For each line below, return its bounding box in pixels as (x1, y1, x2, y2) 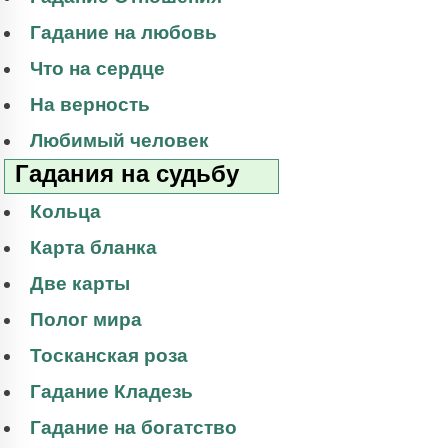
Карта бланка (30, 237, 157, 259)
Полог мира (30, 309, 142, 331)
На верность (30, 94, 150, 116)
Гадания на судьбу (15, 160, 239, 188)
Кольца (30, 201, 101, 223)
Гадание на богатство (30, 417, 237, 439)
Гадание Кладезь (30, 381, 193, 403)
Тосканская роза (30, 345, 188, 367)
